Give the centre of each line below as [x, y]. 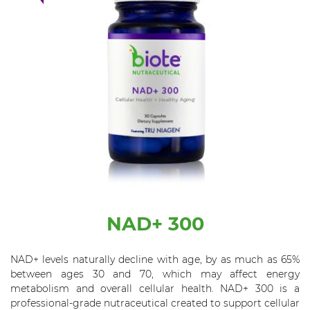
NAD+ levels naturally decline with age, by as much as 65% [155, 259]
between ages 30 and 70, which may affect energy [155, 274]
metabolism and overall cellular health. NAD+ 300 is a [155, 288]
